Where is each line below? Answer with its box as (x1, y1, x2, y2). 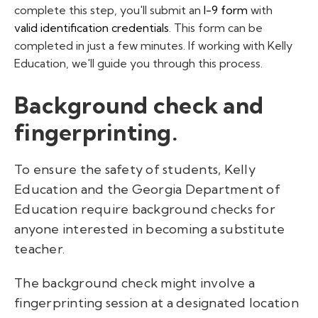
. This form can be (169, 21, 263, 35)
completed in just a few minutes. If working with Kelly (14, 38, 292, 53)
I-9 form (204, 3, 248, 18)
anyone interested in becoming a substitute (14, 220, 285, 237)
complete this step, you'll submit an (14, 3, 204, 18)
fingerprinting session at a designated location (14, 294, 299, 311)
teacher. (14, 240, 65, 257)
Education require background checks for (14, 200, 275, 217)
